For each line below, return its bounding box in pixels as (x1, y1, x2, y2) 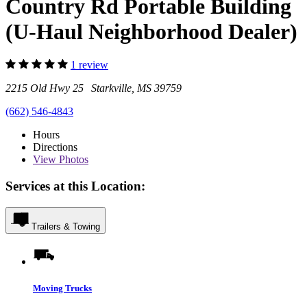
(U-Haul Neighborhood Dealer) (5, 19, 297, 44)
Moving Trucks (33, 282, 92, 293)
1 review (71, 59, 108, 71)
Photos (56, 153, 88, 166)
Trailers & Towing (32, 221, 100, 232)
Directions (33, 141, 77, 153)
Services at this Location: (5, 178, 145, 193)
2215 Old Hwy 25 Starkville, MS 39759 (5, 82, 182, 95)
